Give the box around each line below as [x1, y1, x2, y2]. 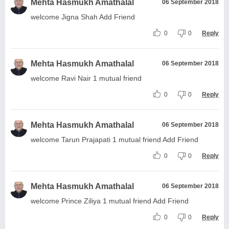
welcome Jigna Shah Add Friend [31, 12, 135, 21]
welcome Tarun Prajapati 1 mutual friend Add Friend [31, 135, 198, 144]
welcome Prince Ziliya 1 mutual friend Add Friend [31, 196, 189, 205]
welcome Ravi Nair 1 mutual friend [31, 74, 142, 82]
